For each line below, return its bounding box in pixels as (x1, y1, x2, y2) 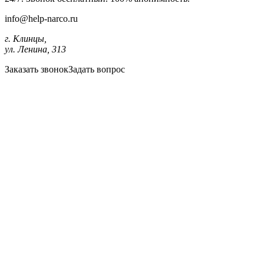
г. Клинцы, (5, 33, 47, 44)
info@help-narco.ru (5, 13, 78, 24)
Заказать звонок (5, 64, 68, 74)
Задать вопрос (68, 64, 125, 74)
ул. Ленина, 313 (5, 44, 66, 54)
